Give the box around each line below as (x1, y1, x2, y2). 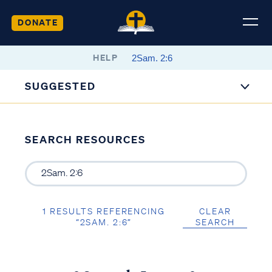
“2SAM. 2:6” (75, 216, 132, 228)
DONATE (17, 16, 58, 28)
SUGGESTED (25, 80, 97, 92)
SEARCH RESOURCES (24, 133, 146, 146)
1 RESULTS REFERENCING (42, 205, 165, 217)
